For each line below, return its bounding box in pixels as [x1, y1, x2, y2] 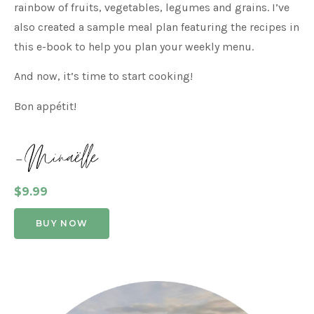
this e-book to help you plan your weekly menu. [14, 39, 254, 53]
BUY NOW [36, 217, 88, 228]
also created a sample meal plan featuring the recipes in [14, 20, 299, 34]
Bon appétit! [14, 99, 76, 113]
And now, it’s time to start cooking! [14, 69, 196, 83]
